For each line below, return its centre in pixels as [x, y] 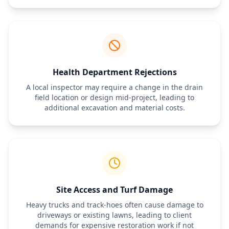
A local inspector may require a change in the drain [114, 87]
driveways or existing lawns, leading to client [114, 215]
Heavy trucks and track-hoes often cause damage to [114, 205]
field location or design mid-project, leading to [114, 97]
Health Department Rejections [114, 72]
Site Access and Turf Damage [114, 190]
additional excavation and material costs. [114, 108]
